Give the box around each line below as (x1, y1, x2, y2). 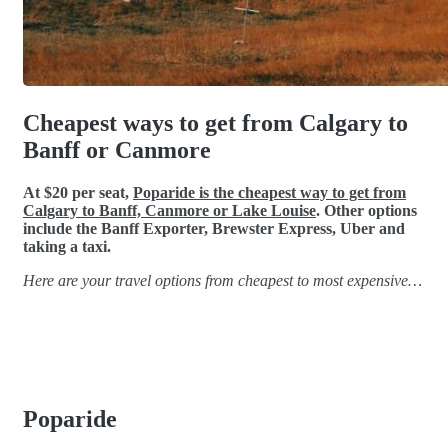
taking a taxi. (23, 237, 111, 255)
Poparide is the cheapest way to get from (133, 183, 406, 201)
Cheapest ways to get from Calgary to (23, 109, 408, 136)
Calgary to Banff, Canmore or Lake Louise (23, 201, 316, 219)
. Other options (316, 201, 417, 219)
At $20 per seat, (23, 183, 133, 201)
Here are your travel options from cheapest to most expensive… (23, 271, 422, 289)
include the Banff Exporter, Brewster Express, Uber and (23, 219, 405, 237)
